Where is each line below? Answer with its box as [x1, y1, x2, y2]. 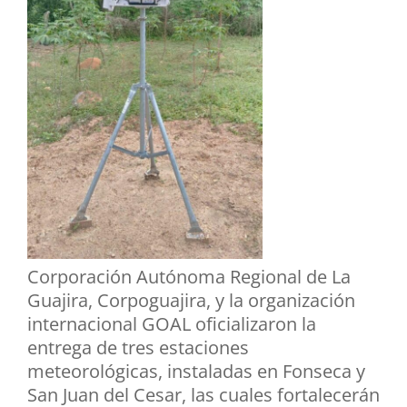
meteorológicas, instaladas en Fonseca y [27, 359, 365, 384]
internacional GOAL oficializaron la [27, 312, 316, 337]
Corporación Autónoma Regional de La [27, 264, 351, 290]
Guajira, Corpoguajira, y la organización [27, 288, 355, 313]
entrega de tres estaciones [27, 335, 249, 361]
